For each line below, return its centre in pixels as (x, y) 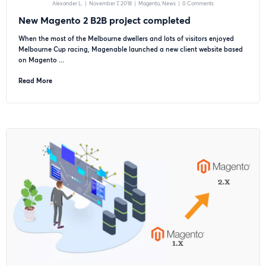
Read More (35, 80)
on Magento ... (41, 60)
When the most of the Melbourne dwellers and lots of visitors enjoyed (126, 38)
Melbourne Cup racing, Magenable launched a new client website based (131, 49)
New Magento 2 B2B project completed (104, 20)
